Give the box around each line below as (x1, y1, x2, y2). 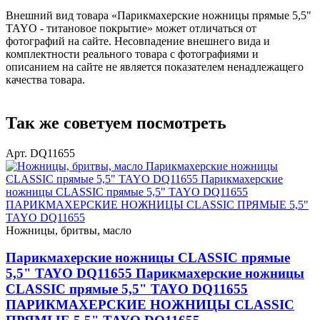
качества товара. (6, 73, 85, 86)
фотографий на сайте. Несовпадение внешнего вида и (6, 34, 270, 47)
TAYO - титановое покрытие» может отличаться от (6, 21, 256, 34)
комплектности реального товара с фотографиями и (6, 47, 259, 60)
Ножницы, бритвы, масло (6, 224, 131, 236)
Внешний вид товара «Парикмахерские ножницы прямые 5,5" (6, 9, 311, 21)
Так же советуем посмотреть (6, 113, 226, 132)
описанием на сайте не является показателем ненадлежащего (6, 60, 304, 73)
